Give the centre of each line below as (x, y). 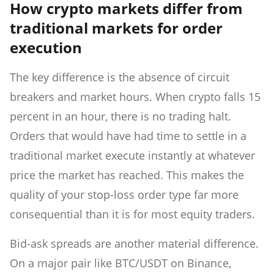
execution (46, 48)
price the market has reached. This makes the (127, 175)
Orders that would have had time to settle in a (128, 136)
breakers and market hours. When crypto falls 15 (135, 97)
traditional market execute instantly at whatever (132, 156)
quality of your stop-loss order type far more (124, 195)
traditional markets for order (116, 28)
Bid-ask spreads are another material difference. (134, 244)
